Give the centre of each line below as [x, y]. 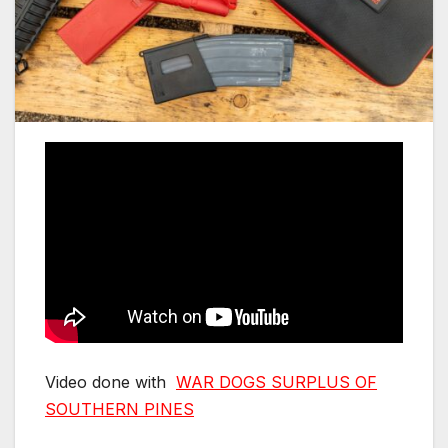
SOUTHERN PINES [119, 408]
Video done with [110, 381]
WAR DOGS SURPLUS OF [276, 381]
